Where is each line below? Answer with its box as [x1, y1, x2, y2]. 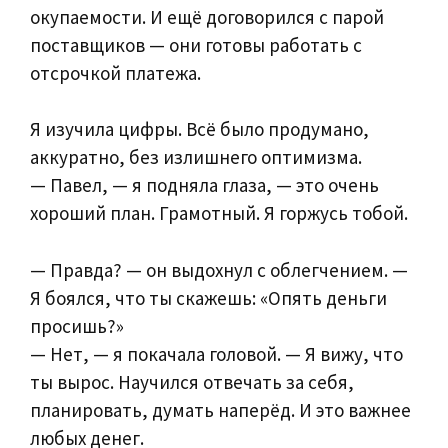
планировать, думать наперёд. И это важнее [30, 397, 411, 422]
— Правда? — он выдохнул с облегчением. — [30, 257, 408, 282]
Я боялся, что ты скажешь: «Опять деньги [30, 285, 387, 310]
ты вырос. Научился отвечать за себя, [30, 369, 354, 394]
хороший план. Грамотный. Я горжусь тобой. [30, 201, 408, 226]
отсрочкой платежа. [30, 60, 201, 85]
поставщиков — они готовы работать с [30, 32, 362, 57]
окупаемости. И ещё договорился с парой [30, 4, 384, 29]
